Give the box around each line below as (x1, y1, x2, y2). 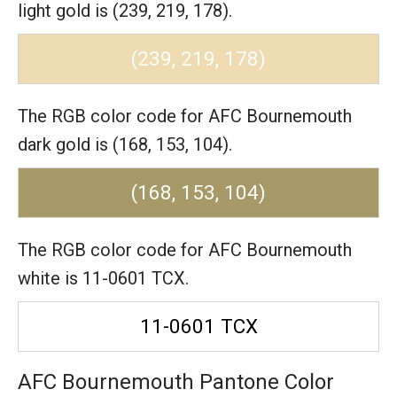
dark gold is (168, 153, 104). (18, 134, 232, 155)
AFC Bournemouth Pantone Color (18, 370, 334, 394)
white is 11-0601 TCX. (18, 268, 189, 289)
